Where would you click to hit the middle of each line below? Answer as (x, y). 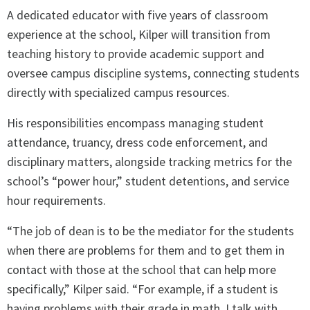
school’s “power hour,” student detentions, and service (148, 181)
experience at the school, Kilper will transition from (139, 35)
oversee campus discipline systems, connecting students (153, 73)
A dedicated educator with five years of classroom (138, 15)
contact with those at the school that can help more (142, 270)
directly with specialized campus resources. (118, 93)
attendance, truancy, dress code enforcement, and (137, 143)
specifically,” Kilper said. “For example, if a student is (143, 289)
